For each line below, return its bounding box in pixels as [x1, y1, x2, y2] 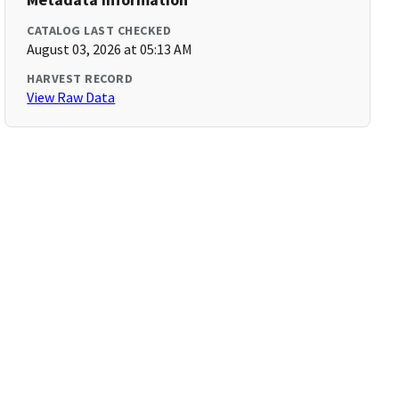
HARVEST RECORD [27, 70, 134, 86]
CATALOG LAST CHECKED [27, 22, 172, 38]
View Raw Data [27, 88, 116, 106]
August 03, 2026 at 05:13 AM [27, 40, 193, 58]
